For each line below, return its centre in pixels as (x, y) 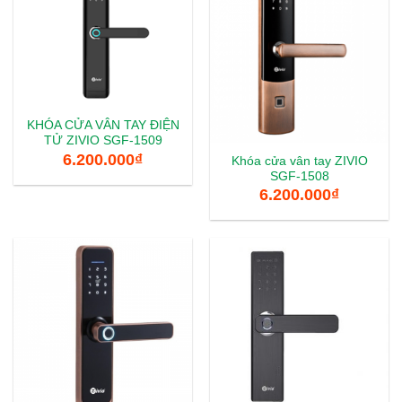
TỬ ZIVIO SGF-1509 (103, 141)
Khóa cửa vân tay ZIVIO (299, 161)
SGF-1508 (299, 176)
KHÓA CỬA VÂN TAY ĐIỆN (103, 126)
